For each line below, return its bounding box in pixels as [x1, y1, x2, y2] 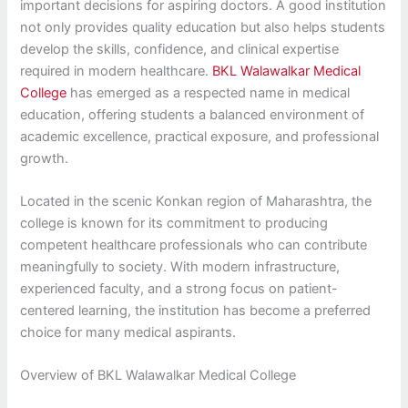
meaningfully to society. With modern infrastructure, [20, 259, 341, 276]
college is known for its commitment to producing [20, 215, 329, 232]
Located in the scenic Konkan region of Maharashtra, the [20, 193, 372, 210]
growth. [20, 149, 69, 167]
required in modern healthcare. [20, 62, 213, 79]
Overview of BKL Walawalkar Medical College [20, 367, 297, 384]
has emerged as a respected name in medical [66, 84, 351, 101]
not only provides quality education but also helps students [20, 18, 386, 36]
